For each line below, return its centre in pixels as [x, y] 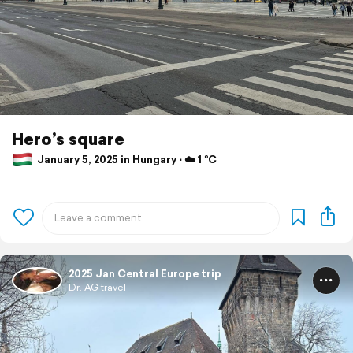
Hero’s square [68, 138]
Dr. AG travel [97, 287]
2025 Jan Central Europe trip [145, 273]
